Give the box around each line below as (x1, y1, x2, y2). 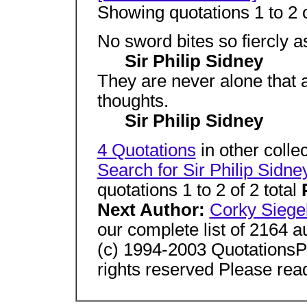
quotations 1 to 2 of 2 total (97, 180, 302, 199)
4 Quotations (97, 140, 196, 160)
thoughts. (97, 91, 169, 111)
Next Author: (97, 199, 210, 219)
